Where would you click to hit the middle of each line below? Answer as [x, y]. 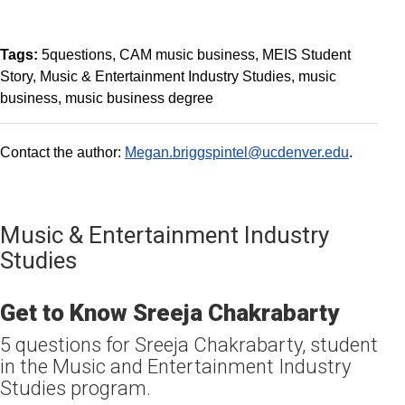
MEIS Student [306, 55]
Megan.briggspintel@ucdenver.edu [237, 152]
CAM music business [187, 55]
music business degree [139, 98]
